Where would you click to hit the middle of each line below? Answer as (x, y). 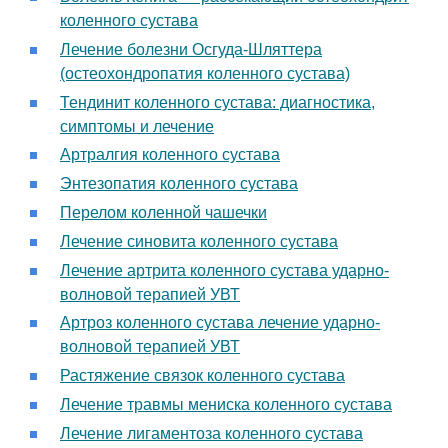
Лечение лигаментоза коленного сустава (211, 433)
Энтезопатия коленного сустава (179, 184)
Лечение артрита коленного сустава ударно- (224, 270)
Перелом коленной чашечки (163, 213)
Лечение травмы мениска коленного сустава (226, 405)
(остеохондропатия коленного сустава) (205, 73)
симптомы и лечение (137, 126)
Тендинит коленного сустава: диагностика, (217, 102)
